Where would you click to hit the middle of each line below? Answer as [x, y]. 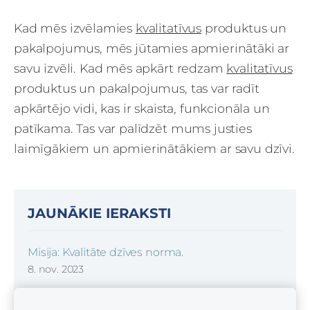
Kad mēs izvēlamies [75, 28]
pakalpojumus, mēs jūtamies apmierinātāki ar [152, 48]
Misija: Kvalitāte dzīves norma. [106, 252]
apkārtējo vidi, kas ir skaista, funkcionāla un [142, 108]
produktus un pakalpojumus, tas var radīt [137, 88]
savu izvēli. [47, 68]
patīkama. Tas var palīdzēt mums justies [133, 128]
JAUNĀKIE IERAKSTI [99, 213]
